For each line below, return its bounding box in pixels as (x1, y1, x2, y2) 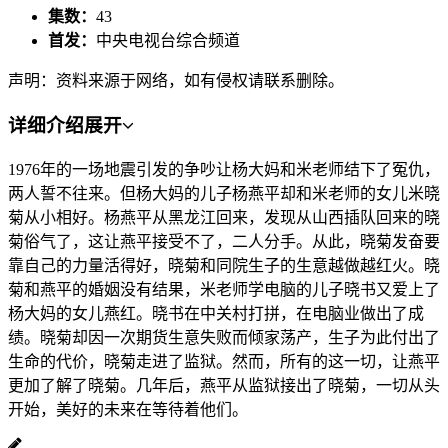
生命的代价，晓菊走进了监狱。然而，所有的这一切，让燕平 (8, 352, 440, 370)
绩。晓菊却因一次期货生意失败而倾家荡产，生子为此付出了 (8, 328, 440, 346)
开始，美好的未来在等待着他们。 (8, 400, 248, 418)
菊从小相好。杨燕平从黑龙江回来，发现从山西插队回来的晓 (8, 208, 440, 226)
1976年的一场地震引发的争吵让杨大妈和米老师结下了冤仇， (8, 160, 440, 178)
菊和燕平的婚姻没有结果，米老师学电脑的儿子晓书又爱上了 (8, 280, 440, 298)
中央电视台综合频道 (96, 32, 240, 50)
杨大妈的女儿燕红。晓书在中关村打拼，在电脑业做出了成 (8, 304, 424, 322)
